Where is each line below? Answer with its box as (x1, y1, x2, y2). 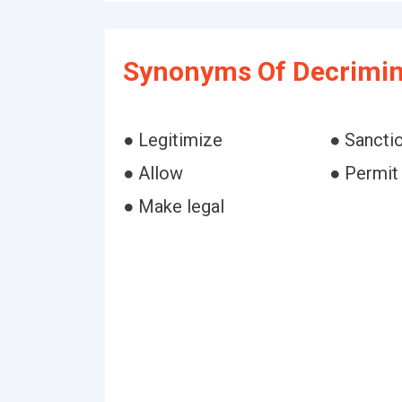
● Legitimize (123, 129, 223, 151)
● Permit (328, 162, 398, 184)
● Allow (123, 162, 183, 184)
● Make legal (123, 196, 224, 217)
